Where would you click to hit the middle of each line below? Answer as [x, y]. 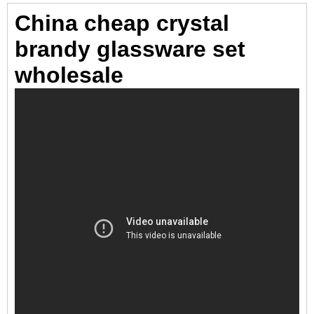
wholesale [69, 75]
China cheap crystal [122, 23]
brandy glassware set [130, 49]
